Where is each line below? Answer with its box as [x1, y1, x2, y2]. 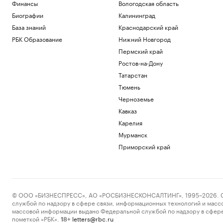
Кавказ [118, 106, 137, 115]
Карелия [118, 117, 142, 127]
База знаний [12, 22, 46, 31]
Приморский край [118, 141, 170, 151]
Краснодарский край [118, 22, 178, 31]
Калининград [118, 10, 155, 19]
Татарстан [118, 70, 147, 79]
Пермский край [118, 46, 163, 55]
